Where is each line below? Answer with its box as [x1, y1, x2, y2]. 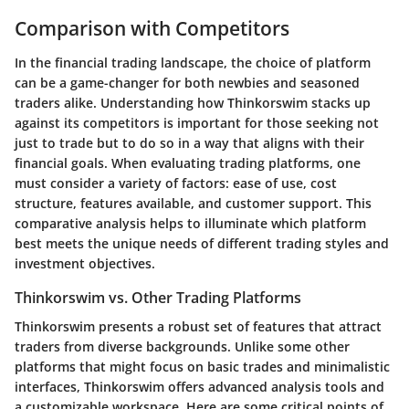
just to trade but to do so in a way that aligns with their [15, 134, 364, 152]
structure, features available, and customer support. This [15, 194, 372, 213]
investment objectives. [15, 255, 155, 273]
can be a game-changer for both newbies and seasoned [15, 74, 360, 92]
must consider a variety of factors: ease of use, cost [15, 174, 337, 193]
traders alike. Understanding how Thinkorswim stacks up [15, 94, 371, 112]
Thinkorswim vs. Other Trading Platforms [15, 288, 301, 309]
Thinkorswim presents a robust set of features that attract [15, 318, 382, 336]
